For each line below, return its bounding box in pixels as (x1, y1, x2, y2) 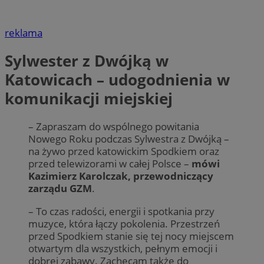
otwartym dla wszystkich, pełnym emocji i (28, 241, 217, 255)
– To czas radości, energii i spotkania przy (28, 204, 214, 218)
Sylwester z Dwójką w (5, 50, 169, 72)
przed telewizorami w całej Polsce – (28, 157, 192, 171)
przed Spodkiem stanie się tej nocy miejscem (28, 229, 234, 243)
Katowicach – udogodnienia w (5, 69, 230, 91)
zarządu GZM (28, 181, 92, 196)
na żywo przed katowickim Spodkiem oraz (28, 144, 219, 159)
